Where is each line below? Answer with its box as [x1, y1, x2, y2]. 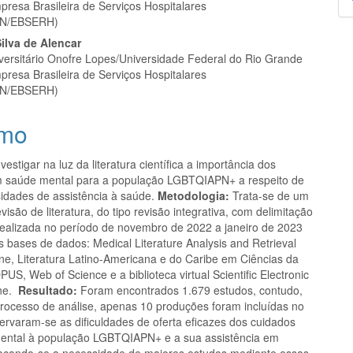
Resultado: [18, 281, 78, 298]
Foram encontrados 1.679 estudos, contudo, [77, 281, 303, 298]
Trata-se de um [229, 187, 310, 203]
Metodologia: [158, 187, 230, 203]
